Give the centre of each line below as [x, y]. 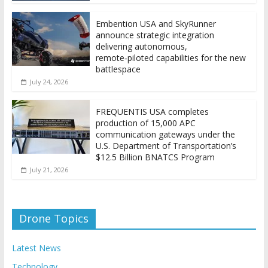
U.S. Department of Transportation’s [166, 146]
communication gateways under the [165, 135]
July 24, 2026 [49, 82]
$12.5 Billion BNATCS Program [155, 157]
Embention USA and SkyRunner [156, 24]
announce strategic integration [155, 35]
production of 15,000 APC [145, 123]
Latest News [36, 248]
